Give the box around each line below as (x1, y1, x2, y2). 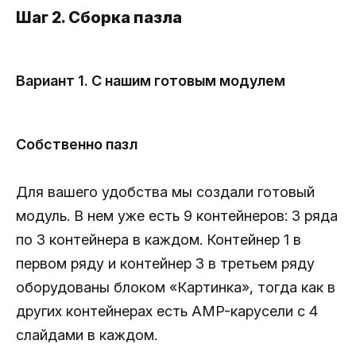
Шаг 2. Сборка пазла (16, 8, 182, 28)
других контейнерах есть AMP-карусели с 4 (16, 303, 318, 320)
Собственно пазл (16, 136, 137, 153)
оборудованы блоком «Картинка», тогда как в (16, 279, 335, 296)
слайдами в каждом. (16, 327, 157, 344)
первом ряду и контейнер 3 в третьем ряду (16, 255, 315, 273)
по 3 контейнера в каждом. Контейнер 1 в (16, 231, 301, 249)
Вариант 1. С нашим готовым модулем (16, 72, 285, 90)
